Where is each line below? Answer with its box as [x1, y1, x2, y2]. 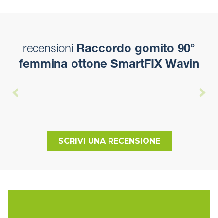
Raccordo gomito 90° [73, 44, 195, 56]
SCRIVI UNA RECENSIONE [58, 136, 160, 146]
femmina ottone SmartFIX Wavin [19, 59, 199, 72]
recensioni [23, 44, 73, 56]
